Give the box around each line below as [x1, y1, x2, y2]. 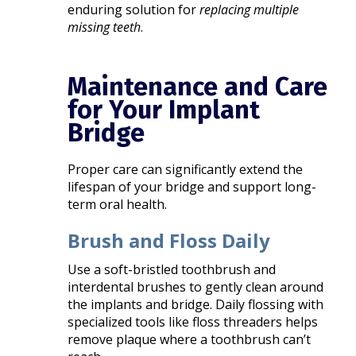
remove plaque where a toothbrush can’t [68, 330, 311, 348]
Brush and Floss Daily [68, 226, 271, 253]
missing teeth [68, 17, 141, 36]
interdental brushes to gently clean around [68, 277, 324, 296]
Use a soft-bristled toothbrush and [68, 260, 277, 278]
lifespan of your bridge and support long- [68, 177, 317, 195]
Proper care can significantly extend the [68, 160, 304, 178]
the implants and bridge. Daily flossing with [68, 295, 324, 313]
